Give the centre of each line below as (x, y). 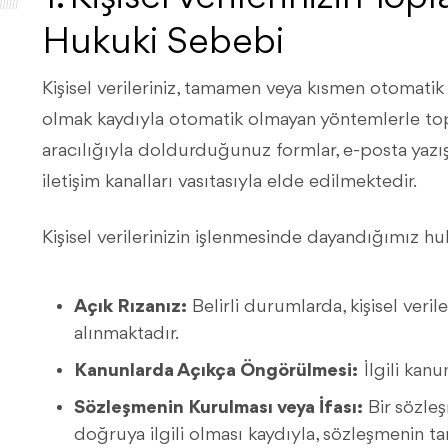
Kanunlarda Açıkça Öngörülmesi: (216, 371)
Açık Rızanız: (130, 307)
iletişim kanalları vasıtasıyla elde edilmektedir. (229, 182)
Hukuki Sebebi (163, 43)
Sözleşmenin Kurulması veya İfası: (218, 408)
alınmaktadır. (126, 334)
